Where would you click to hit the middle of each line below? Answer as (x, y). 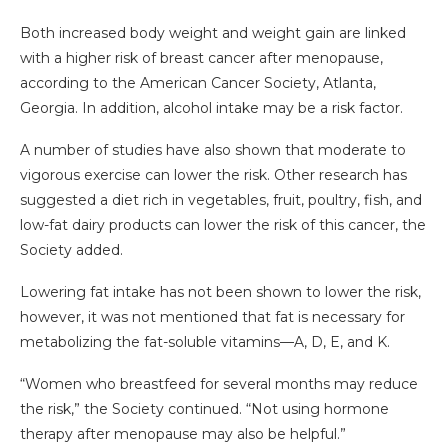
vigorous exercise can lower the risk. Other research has (213, 175)
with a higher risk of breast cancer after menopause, (201, 58)
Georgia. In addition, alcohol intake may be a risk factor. (211, 108)
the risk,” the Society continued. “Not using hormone (204, 409)
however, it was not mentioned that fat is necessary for (212, 317)
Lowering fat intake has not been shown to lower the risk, (220, 292)
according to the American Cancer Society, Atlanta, (198, 83)
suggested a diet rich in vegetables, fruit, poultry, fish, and (221, 200)
